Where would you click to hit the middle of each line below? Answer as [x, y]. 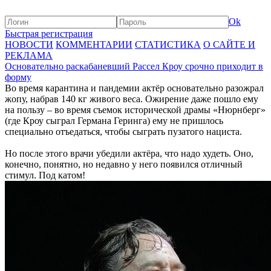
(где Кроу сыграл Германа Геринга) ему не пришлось [114, 121]
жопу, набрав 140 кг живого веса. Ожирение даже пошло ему [132, 99]
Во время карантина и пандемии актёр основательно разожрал [134, 88]
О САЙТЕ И [229, 44]
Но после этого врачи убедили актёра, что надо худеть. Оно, [129, 153]
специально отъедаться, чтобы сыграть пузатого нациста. [123, 132]
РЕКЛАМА [29, 55]
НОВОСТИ [29, 44]
